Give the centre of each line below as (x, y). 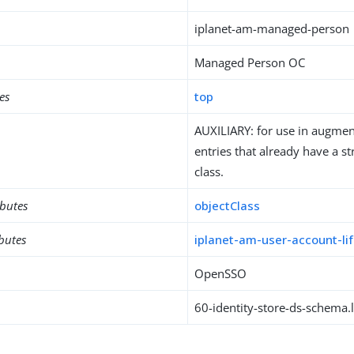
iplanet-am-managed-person (272, 28)
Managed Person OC (250, 62)
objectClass (228, 205)
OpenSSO (221, 273)
